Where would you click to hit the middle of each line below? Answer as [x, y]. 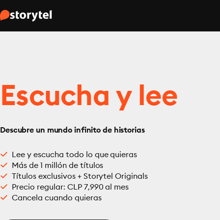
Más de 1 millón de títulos [58, 165]
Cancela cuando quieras [57, 197]
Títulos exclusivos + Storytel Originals [80, 176]
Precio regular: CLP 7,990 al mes [70, 187]
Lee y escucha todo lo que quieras [75, 154]
